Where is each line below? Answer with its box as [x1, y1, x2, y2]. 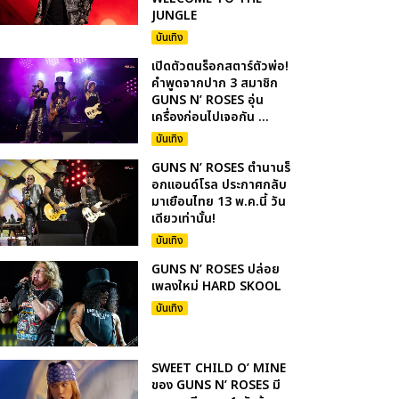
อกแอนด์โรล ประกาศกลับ [151, 175, 288, 194]
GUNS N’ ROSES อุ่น [151, 91, 265, 110]
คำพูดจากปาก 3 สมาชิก [151, 74, 279, 93]
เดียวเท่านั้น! [151, 209, 216, 228]
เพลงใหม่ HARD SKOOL [151, 277, 282, 296]
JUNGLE [151, 6, 198, 25]
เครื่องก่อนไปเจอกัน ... [151, 108, 270, 126]
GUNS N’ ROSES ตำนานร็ [151, 159, 291, 177]
